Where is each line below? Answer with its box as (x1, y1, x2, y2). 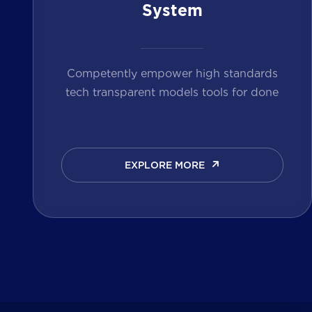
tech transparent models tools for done (65, 84, 279, 99)
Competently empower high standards (66, 65, 278, 80)
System (141, 3, 203, 20)
